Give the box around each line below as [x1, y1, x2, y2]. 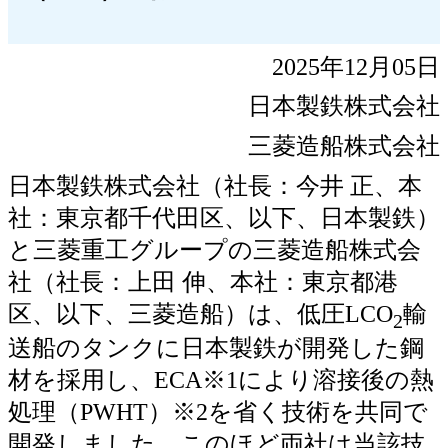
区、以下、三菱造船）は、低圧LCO [8, 300, 393, 327]
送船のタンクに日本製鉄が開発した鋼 [8, 335, 424, 362]
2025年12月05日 [272, 54, 440, 81]
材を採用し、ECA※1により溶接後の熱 [8, 367, 434, 394]
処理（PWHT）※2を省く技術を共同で [8, 399, 428, 426]
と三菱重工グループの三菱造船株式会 [8, 236, 421, 263]
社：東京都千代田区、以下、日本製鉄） [8, 204, 440, 231]
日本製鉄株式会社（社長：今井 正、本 [8, 172, 422, 199]
